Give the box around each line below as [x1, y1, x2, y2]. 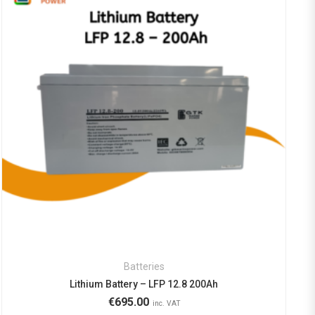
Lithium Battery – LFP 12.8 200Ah [70, 278, 219, 290]
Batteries [123, 261, 165, 273]
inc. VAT [153, 299, 181, 309]
